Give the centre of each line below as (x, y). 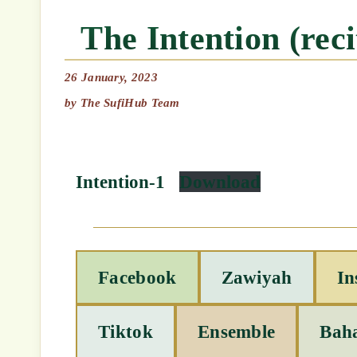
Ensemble (236, 332)
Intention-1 (121, 182)
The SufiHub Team (130, 102)
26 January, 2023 (111, 77)
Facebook (137, 278)
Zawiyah (257, 278)
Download (220, 182)
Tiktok (126, 332)
